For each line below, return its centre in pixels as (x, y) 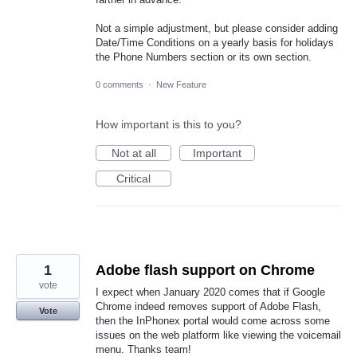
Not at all (133, 153)
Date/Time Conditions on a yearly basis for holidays (215, 43)
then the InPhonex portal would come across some (213, 321)
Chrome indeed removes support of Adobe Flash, (208, 307)
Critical (133, 179)
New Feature (181, 85)
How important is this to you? (169, 125)
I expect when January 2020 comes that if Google (210, 292)
